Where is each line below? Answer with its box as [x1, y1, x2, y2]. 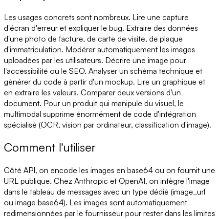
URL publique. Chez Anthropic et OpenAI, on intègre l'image [4, 176, 210, 186]
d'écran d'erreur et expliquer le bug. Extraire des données [4, 22, 198, 33]
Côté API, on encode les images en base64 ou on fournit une [4, 165, 215, 175]
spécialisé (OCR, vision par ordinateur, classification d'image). [4, 119, 211, 130]
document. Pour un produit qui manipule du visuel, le [4, 98, 184, 108]
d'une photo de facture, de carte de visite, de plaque [4, 33, 183, 44]
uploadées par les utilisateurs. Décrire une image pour [4, 55, 186, 65]
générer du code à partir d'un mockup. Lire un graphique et [4, 76, 205, 87]
